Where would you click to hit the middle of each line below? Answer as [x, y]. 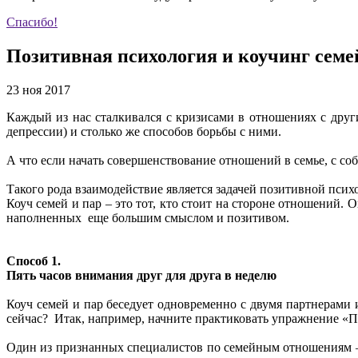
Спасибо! [32, 22]
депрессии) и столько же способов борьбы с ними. [145, 131]
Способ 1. [34, 261]
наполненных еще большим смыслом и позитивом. [149, 217]
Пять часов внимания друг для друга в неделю [141, 275]
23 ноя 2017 [38, 89]
